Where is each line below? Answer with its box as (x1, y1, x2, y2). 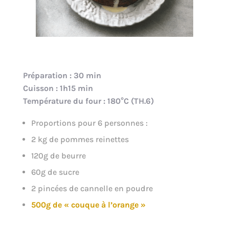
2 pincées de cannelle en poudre (31, 183, 153, 193)
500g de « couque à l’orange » (31, 199, 146, 210)
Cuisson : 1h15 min (22, 83, 93, 93)
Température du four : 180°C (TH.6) (22, 96, 154, 106)
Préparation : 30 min (22, 70, 101, 80)
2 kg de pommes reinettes (31, 134, 129, 144)
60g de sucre (31, 167, 79, 177)
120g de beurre (31, 150, 86, 161)
